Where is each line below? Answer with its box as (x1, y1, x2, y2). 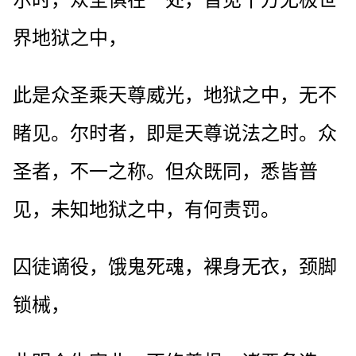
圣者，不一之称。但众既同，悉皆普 (13, 161, 318, 182)
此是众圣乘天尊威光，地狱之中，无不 (13, 84, 337, 106)
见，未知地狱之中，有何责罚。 (13, 199, 280, 220)
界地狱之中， (13, 27, 127, 48)
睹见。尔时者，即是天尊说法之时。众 (13, 122, 337, 144)
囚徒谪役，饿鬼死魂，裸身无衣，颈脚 (13, 256, 337, 277)
